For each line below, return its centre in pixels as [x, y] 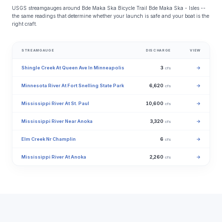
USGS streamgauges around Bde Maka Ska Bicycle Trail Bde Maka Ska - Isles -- [109, 8]
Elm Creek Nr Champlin [49, 139]
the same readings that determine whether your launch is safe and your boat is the [111, 16]
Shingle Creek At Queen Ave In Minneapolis [73, 68]
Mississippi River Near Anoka [57, 121]
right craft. [25, 24]
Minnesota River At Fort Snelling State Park [73, 85]
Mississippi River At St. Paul [55, 103]
